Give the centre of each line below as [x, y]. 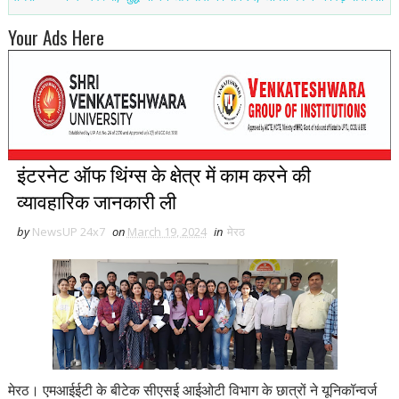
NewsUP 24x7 [68, 231]
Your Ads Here [56, 37]
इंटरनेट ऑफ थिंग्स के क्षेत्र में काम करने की [163, 173]
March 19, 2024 [167, 231]
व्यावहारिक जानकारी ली [96, 200]
